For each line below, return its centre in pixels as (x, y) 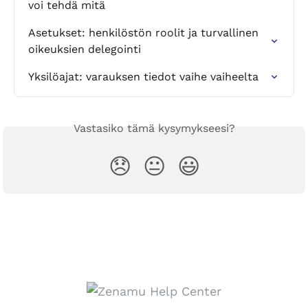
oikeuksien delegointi (85, 49)
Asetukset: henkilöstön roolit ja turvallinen (145, 32)
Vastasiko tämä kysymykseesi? (154, 128)
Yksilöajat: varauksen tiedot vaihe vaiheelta (143, 76)
